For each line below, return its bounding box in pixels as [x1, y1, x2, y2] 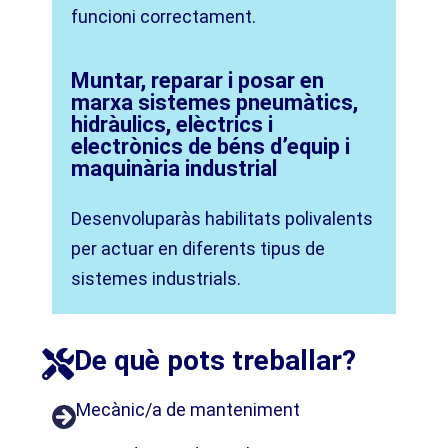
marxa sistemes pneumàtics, [71, 90, 359, 116]
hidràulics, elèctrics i [71, 112, 274, 138]
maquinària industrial [71, 156, 278, 182]
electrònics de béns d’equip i [71, 134, 351, 160]
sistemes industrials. [71, 268, 242, 290]
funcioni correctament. [71, 5, 257, 27]
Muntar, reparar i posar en [71, 68, 325, 94]
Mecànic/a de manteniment [76, 398, 300, 420]
